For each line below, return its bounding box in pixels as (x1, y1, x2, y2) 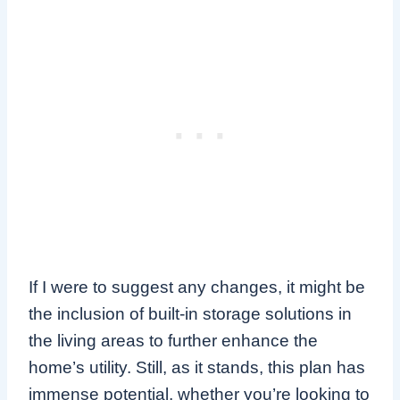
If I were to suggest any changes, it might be (29, 277, 365, 296)
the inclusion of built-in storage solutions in (29, 304, 352, 323)
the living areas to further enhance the (29, 330, 318, 350)
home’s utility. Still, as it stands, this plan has (29, 357, 365, 377)
